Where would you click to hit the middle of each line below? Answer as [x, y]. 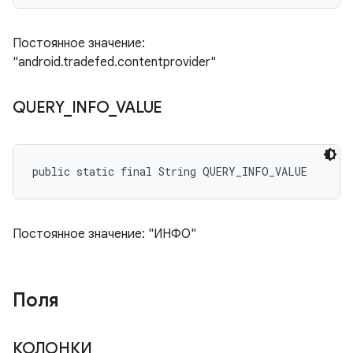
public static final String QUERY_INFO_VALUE [170, 171]
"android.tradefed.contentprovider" [114, 62]
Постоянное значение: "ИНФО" [104, 234]
